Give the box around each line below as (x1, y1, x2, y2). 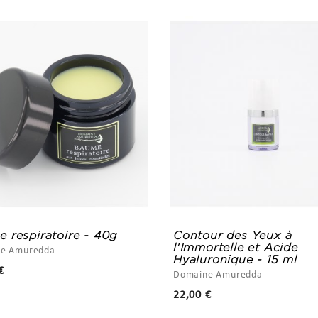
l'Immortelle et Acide (173, 241, 298, 254)
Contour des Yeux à (173, 229, 292, 242)
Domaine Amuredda (173, 270, 263, 281)
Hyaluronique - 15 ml (173, 253, 298, 266)
